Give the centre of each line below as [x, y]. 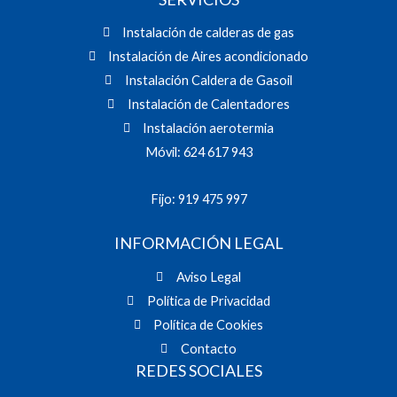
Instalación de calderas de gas [209, 33]
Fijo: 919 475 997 [198, 198]
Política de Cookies [209, 325]
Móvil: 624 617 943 [198, 152]
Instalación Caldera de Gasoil [208, 81]
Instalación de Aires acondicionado [209, 57]
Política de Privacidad [208, 301]
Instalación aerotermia [209, 128]
